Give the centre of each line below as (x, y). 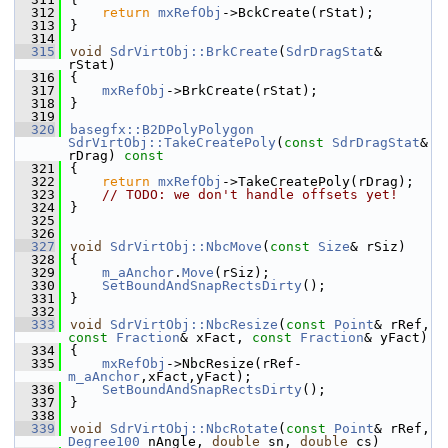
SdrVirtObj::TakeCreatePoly (172, 142)
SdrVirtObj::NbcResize (194, 324)
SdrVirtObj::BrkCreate (194, 51)
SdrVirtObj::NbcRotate (194, 428)
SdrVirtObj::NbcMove (186, 246)
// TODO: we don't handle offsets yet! (250, 194)
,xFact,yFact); (196, 376)
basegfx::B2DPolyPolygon (162, 129)
